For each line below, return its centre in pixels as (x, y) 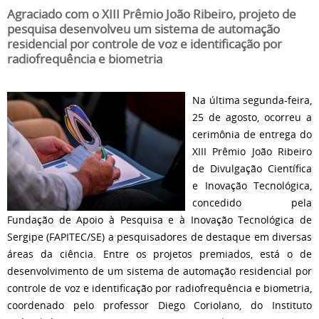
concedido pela (252, 203)
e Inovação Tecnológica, (252, 185)
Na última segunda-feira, (252, 100)
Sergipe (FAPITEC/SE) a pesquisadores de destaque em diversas (159, 237)
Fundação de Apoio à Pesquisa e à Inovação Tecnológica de (159, 220)
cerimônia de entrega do (252, 134)
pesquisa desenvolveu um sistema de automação (143, 29)
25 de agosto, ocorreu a (252, 117)
